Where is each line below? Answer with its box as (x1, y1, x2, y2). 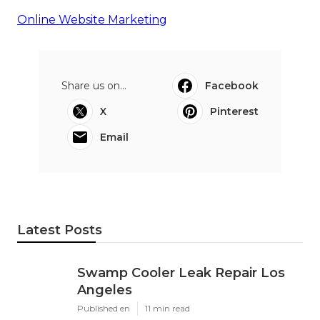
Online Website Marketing (17, 12, 167, 26)
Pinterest (210, 104, 259, 118)
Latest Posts (17, 221, 102, 238)
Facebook (205, 79, 259, 92)
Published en (77, 302, 130, 314)
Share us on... (61, 79, 126, 92)
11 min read (145, 302, 190, 314)
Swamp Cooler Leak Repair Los (77, 264, 285, 281)
